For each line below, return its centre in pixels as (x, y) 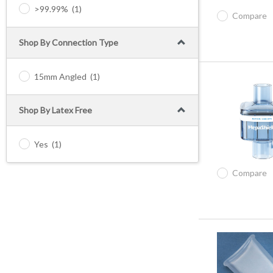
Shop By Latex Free (55, 110)
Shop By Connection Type (69, 42)
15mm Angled (60, 76)
